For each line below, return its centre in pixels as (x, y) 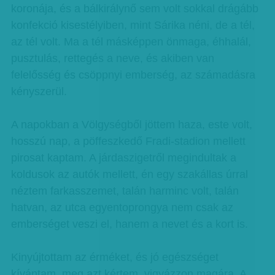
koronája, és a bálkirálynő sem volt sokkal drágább (134, 9)
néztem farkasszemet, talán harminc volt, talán (125, 191)
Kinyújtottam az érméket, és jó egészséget (114, 257)
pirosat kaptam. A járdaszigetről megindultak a (123, 158)
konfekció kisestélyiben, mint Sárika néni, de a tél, (133, 25)
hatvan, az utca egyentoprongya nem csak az (122, 207)
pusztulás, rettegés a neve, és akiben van (112, 58)
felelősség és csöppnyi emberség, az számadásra (133, 75)
